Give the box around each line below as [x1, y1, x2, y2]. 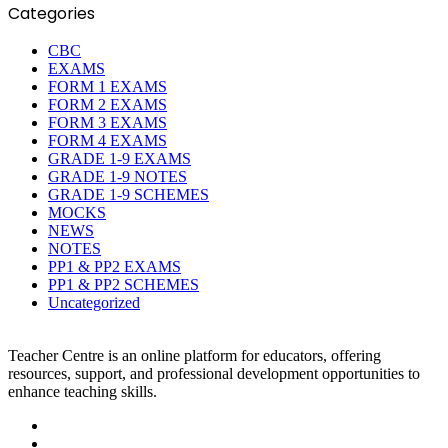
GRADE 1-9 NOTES [48, 168, 187, 186]
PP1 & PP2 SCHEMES [48, 276, 199, 294]
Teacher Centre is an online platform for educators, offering [8, 347, 381, 365]
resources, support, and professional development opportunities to [8, 365, 420, 383]
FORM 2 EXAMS [48, 96, 167, 114]
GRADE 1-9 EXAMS [48, 150, 191, 168]
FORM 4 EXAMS [48, 132, 167, 150]
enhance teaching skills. [8, 383, 157, 401]
